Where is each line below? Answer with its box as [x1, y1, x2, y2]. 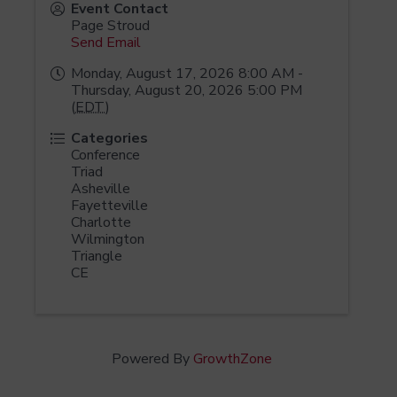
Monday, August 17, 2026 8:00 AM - [71, 63, 304, 83]
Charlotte [71, 212, 132, 232]
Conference [71, 144, 141, 165]
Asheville [71, 178, 131, 198]
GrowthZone [193, 348, 272, 369]
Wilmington [71, 229, 145, 249]
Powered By [112, 348, 193, 369]
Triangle [71, 245, 123, 266]
